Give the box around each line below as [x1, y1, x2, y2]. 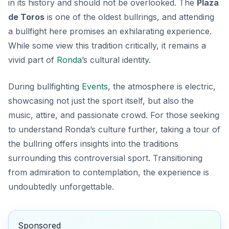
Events [82, 81, 108, 91]
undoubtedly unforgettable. [8, 181, 114, 192]
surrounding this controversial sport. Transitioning [8, 152, 202, 163]
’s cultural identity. [82, 54, 151, 65]
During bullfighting [8, 81, 82, 91]
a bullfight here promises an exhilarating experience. [8, 26, 212, 36]
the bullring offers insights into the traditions [8, 138, 178, 149]
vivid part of [8, 54, 57, 65]
